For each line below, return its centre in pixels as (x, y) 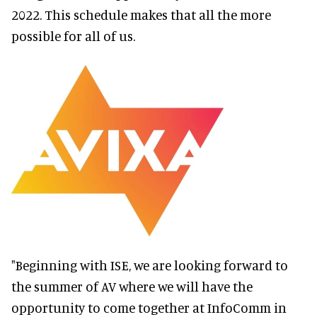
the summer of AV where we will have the (132, 286)
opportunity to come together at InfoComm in (149, 307)
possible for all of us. (73, 36)
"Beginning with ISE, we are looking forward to (150, 265)
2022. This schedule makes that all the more (141, 15)
